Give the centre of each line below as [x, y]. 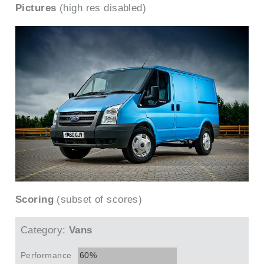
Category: [43, 230]
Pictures [36, 8]
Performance [46, 255]
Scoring [35, 199]
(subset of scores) [98, 199]
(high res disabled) [101, 8]
